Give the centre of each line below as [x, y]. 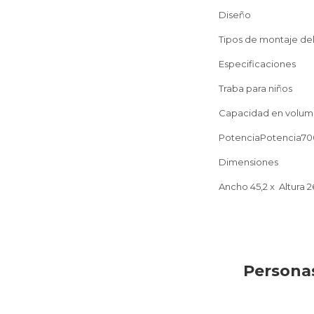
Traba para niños [255, 88]
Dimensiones [251, 162]
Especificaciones [257, 63]
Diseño [235, 14]
